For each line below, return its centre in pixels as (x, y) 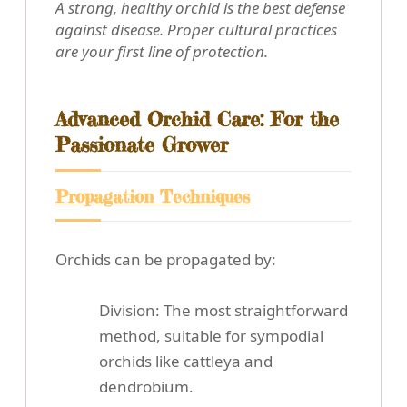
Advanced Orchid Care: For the (197, 119)
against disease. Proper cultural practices (196, 30)
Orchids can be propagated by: (166, 260)
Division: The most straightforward (223, 311)
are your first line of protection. (162, 52)
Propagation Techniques (153, 197)
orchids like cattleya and (186, 362)
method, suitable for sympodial (211, 336)
